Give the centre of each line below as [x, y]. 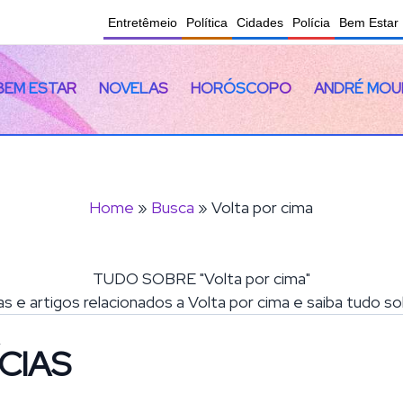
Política [207, 22]
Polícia [311, 22]
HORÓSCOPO [242, 88]
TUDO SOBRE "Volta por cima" [201, 279]
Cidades [260, 22]
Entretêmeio [143, 22]
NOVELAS [133, 88]
